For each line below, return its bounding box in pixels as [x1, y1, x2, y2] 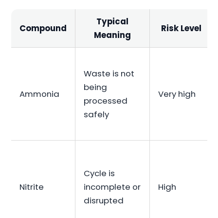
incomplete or [84, 181, 141, 193]
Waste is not [84, 68, 135, 80]
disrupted [84, 195, 124, 207]
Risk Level [161, 22, 202, 35]
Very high [158, 88, 196, 100]
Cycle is [84, 167, 115, 180]
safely [84, 109, 109, 121]
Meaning [94, 29, 131, 41]
